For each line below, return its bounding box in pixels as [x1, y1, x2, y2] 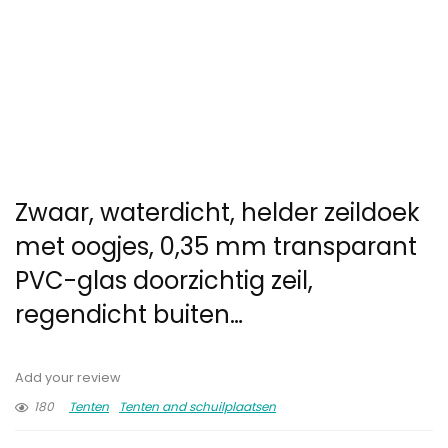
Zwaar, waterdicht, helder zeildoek [15, 196, 420, 230]
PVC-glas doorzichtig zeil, [15, 264, 313, 298]
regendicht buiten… [15, 298, 243, 332]
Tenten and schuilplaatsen [119, 398, 276, 416]
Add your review [15, 369, 121, 387]
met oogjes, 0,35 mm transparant [15, 230, 417, 264]
